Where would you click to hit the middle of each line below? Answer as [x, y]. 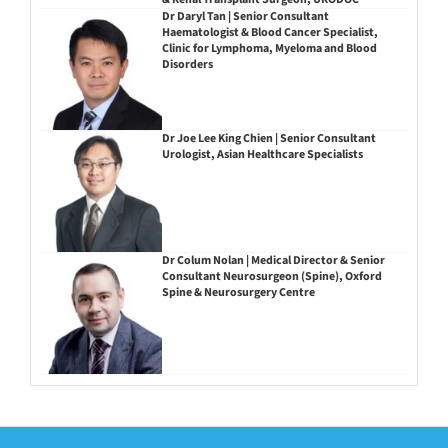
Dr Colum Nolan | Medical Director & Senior [273, 260]
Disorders [187, 65]
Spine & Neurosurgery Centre [238, 292]
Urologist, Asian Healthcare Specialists [262, 155]
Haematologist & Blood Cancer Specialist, [269, 33]
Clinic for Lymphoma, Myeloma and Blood [269, 49]
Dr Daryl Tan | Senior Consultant [245, 17]
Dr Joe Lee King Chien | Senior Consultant [268, 139]
